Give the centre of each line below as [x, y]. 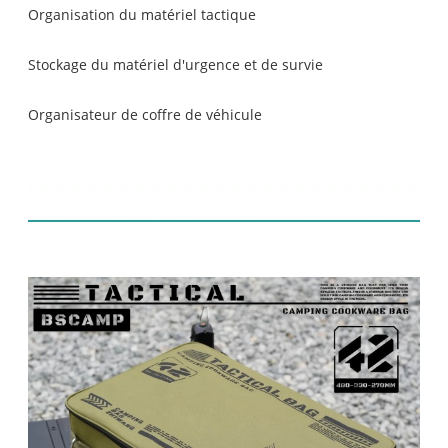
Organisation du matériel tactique [142, 15]
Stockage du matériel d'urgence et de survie [176, 65]
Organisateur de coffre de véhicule [145, 115]
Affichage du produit [190, 202]
